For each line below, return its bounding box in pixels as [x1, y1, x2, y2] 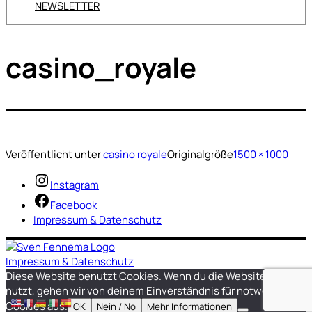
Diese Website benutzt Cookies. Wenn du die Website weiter [6, 269, 299, 284]
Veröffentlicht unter [6, 147, 103, 162]
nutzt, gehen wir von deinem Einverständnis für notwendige [6, 283, 296, 299]
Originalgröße [167, 147, 233, 162]
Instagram [50, 178, 99, 193]
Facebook [50, 198, 97, 213]
